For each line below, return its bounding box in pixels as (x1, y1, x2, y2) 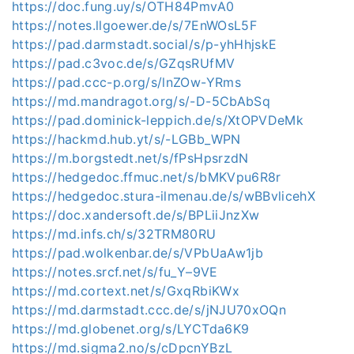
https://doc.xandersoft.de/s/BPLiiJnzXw (12, 206, 260, 223)
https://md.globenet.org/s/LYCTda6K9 (12, 320, 250, 337)
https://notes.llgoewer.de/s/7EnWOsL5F (12, 17, 257, 33)
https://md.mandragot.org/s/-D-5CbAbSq (12, 92, 270, 109)
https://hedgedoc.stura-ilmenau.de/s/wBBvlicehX (12, 187, 316, 204)
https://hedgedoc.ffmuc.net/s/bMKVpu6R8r (12, 168, 281, 185)
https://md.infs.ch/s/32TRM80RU (12, 225, 217, 242)
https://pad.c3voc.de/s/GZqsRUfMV (12, 55, 235, 71)
